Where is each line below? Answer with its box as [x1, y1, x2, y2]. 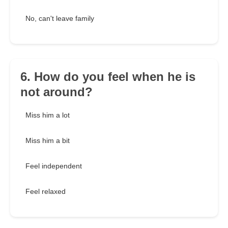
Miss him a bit [25, 136, 70, 145]
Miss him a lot [25, 111, 70, 120]
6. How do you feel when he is [20, 70, 195, 84]
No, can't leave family [25, 14, 94, 23]
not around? [20, 85, 93, 99]
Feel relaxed [25, 187, 66, 196]
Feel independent [25, 162, 82, 170]
